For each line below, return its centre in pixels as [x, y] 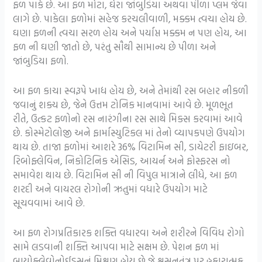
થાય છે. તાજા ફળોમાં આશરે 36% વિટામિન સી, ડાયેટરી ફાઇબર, [131, 146]
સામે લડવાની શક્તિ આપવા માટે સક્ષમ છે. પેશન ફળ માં [116, 246]
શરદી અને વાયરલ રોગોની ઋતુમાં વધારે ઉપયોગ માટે [111, 188]
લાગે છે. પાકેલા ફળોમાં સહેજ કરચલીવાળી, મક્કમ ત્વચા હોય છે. [130, 18]
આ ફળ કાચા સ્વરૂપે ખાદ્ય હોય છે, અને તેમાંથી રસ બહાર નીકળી [131, 90]
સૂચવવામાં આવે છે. [49, 202]
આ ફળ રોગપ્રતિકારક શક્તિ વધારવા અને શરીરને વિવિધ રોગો [129, 232]
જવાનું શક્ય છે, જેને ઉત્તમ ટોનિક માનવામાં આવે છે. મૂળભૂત [123, 104]
